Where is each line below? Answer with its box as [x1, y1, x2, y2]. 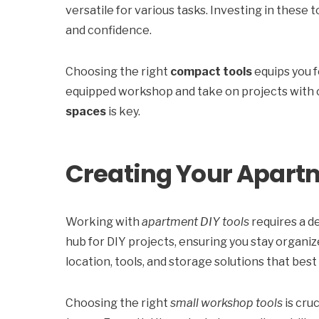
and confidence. [66, 23, 152, 37]
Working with [66, 215, 142, 229]
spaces [66, 105, 106, 118]
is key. [106, 105, 140, 118]
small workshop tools [170, 296, 283, 310]
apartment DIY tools [142, 215, 249, 229]
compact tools [170, 65, 252, 78]
